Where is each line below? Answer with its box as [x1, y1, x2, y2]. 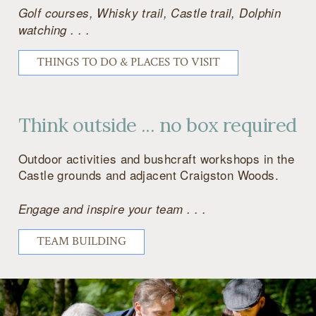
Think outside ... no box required [18, 112, 297, 137]
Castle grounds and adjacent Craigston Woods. [18, 165, 279, 183]
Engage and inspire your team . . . [18, 200, 206, 218]
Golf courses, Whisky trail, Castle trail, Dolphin [18, 4, 281, 21]
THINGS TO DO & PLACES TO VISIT [36, 54, 220, 71]
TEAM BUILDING [36, 233, 126, 250]
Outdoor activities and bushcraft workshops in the [18, 149, 295, 167]
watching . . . [18, 20, 90, 38]
